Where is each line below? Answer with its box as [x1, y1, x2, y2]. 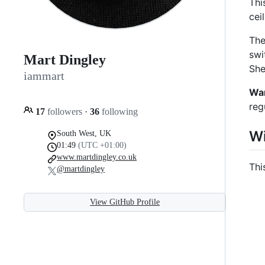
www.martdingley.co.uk [57, 152, 137, 161]
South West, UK [57, 128, 111, 138]
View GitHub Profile [90, 197, 160, 206]
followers [45, 106, 85, 117]
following [99, 106, 138, 117]
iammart [24, 69, 64, 83]
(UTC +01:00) [78, 140, 127, 150]
